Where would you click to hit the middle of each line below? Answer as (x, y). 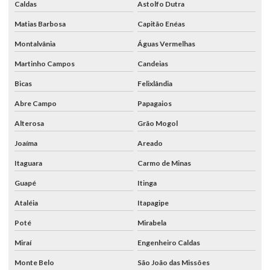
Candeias (152, 63)
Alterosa (29, 123)
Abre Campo (36, 103)
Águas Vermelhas (166, 43)
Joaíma (26, 143)
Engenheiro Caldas (168, 242)
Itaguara (28, 163)
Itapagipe (153, 202)
